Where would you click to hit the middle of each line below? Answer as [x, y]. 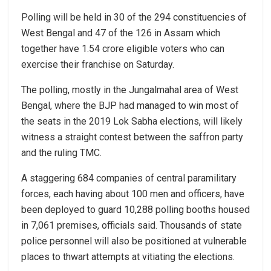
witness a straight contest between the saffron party [132, 137]
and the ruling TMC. [61, 152]
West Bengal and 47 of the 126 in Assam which [121, 33]
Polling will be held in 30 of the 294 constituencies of [134, 17]
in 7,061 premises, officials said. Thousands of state [132, 225]
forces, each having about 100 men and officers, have [133, 194]
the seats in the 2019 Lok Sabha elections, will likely [132, 121]
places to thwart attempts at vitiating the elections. [128, 256]
